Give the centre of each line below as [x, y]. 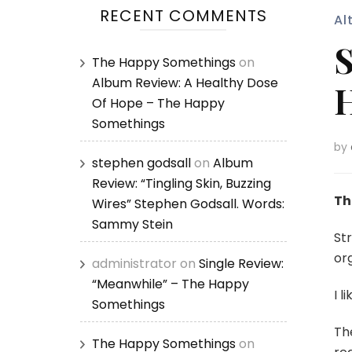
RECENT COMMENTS [183, 16]
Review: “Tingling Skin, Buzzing [181, 183]
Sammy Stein [132, 224]
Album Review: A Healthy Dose [185, 83]
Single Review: [241, 264]
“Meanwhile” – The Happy [170, 284]
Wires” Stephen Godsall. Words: [188, 204]
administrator [134, 264]
